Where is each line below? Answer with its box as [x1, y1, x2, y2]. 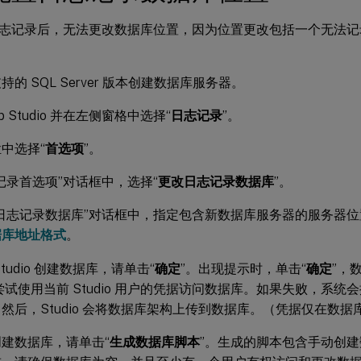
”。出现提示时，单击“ [180, 260, 306, 276]
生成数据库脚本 [110, 334, 200, 350]
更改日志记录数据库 [158, 173, 274, 189]
